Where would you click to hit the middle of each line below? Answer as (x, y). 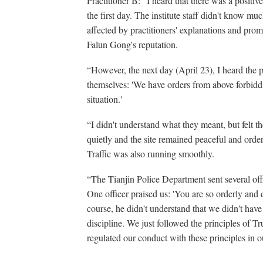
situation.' (104, 99)
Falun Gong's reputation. (132, 44)
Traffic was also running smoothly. (151, 154)
